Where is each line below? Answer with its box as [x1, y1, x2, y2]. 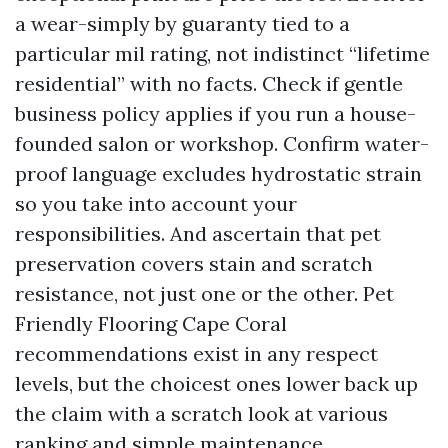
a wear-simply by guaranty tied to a [15, 11, 350, 36]
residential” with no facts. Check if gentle [15, 71, 403, 96]
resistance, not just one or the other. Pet [15, 281, 394, 306]
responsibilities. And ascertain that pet [15, 221, 381, 246]
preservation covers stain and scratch [15, 251, 373, 276]
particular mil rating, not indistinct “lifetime [15, 41, 430, 66]
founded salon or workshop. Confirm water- [15, 131, 429, 156]
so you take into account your [15, 191, 297, 216]
